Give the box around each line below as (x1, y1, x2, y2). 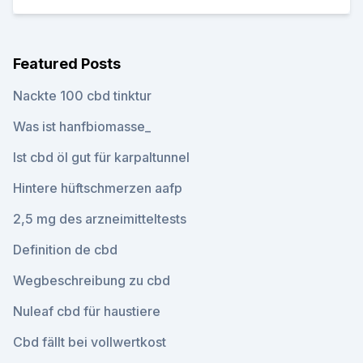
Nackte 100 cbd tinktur (13, 88, 152, 104)
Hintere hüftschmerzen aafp (13, 180, 182, 196)
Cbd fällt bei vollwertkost (13, 334, 166, 350)
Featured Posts (13, 55, 121, 72)
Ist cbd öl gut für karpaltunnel (13, 149, 190, 165)
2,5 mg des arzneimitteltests (13, 211, 186, 227)
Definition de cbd (13, 241, 117, 258)
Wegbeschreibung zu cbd (13, 272, 170, 288)
